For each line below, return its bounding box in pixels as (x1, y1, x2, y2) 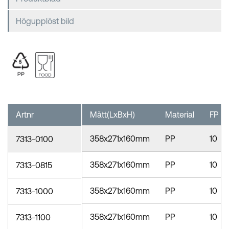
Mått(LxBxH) (89, 110, 135, 120)
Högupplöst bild (16, 16, 74, 26)
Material (165, 110, 194, 120)
